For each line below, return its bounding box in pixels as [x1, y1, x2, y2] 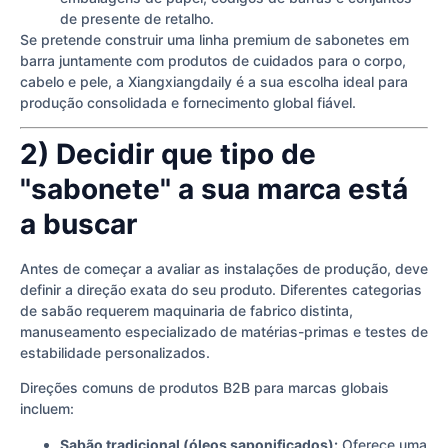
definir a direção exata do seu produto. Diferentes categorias [20, 281, 422, 298]
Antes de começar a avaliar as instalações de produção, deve [20, 260, 428, 277]
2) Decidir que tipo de [20, 137, 316, 171]
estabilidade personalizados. [20, 344, 210, 361]
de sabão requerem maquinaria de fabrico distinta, [20, 302, 353, 319]
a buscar [20, 207, 137, 241]
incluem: [20, 400, 74, 418]
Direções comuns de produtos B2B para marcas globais [20, 379, 389, 397]
